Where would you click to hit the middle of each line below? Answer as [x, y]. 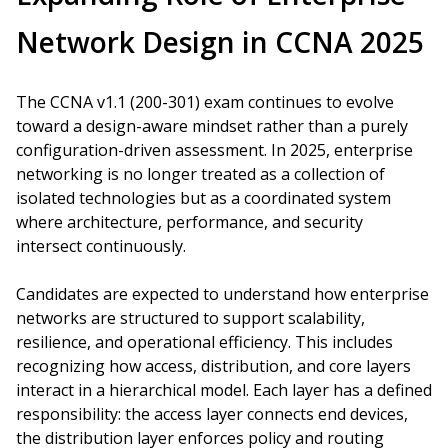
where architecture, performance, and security [189, 222]
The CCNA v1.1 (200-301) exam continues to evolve [205, 102]
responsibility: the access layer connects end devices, [212, 414]
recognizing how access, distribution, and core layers [213, 366]
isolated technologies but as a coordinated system [203, 198]
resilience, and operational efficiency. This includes [204, 342]
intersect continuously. [101, 246]
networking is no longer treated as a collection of [200, 174]
